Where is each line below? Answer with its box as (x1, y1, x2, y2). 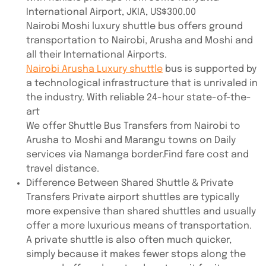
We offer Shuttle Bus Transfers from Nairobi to (26, 121, 240, 131)
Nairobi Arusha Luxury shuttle (26, 64, 163, 74)
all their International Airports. (26, 50, 167, 60)
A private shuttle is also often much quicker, (26, 235, 232, 245)
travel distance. (26, 164, 99, 174)
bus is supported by (163, 64, 256, 74)
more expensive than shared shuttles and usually (26, 207, 256, 217)
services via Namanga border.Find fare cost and (26, 150, 249, 160)
